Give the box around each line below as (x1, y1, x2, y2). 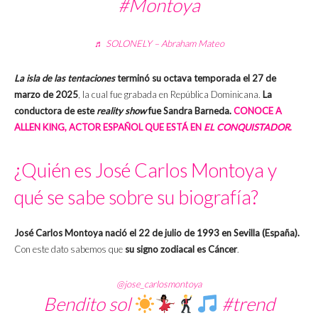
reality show (97, 105, 146, 117)
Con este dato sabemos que (14, 243, 123, 256)
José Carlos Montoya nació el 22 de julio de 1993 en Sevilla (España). (14, 227, 300, 239)
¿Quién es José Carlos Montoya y (14, 158, 277, 182)
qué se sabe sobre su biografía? (14, 185, 258, 209)
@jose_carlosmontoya (116, 278, 202, 290)
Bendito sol (43, 292, 134, 316)
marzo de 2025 (14, 89, 78, 101)
